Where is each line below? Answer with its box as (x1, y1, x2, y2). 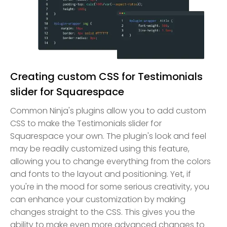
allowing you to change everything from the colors (10, 156, 211, 168)
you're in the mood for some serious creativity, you (10, 181, 209, 193)
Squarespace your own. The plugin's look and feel (10, 130, 206, 142)
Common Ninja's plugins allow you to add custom (10, 105, 206, 117)
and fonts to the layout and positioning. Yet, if (10, 168, 191, 180)
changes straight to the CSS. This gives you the (10, 206, 195, 218)
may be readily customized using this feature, (10, 143, 190, 155)
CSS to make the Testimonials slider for (10, 118, 162, 130)
